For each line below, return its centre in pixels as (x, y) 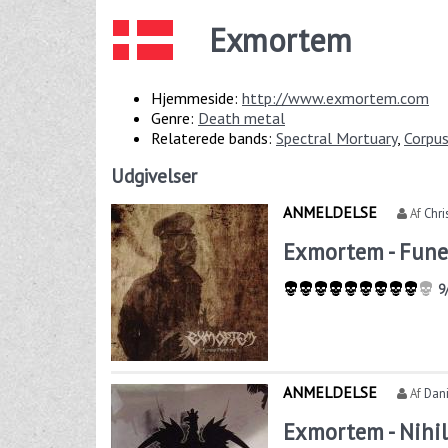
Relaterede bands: (213, 138)
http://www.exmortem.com (335, 98)
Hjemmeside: (196, 98)
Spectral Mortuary (336, 138)
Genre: (174, 118)
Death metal (241, 118)
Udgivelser (154, 176)
